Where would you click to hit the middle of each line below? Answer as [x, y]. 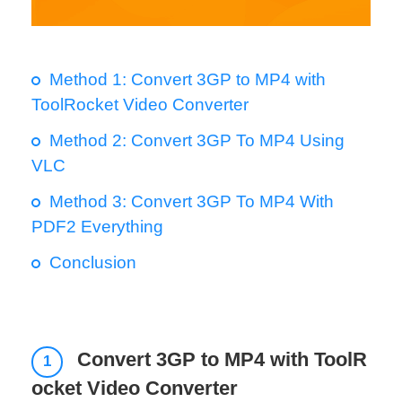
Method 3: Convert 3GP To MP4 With [191, 201]
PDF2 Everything [97, 226]
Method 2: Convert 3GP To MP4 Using [197, 140]
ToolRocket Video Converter [140, 104]
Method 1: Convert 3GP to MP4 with [187, 79]
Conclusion [92, 262]
